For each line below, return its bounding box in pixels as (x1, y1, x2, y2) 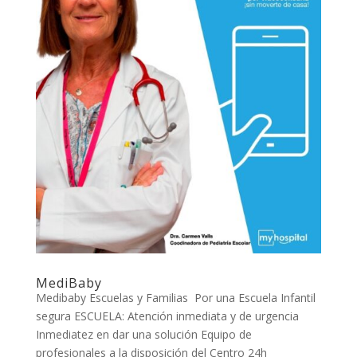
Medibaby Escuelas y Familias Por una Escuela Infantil (35, 290, 316, 306)
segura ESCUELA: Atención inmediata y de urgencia (35, 308, 299, 324)
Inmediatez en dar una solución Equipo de (35, 327, 252, 343)
